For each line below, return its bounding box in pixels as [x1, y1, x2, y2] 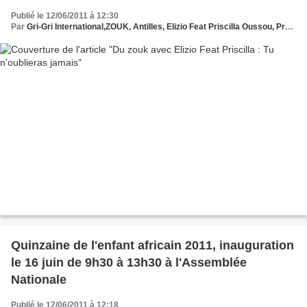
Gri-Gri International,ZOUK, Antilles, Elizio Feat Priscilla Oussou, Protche [27, 21, 285, 32]
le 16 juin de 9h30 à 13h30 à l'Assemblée [11, 256, 247, 270]
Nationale [11, 273, 66, 287]
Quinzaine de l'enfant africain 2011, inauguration [11, 238, 294, 253]
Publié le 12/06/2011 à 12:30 [11, 10, 119, 21]
